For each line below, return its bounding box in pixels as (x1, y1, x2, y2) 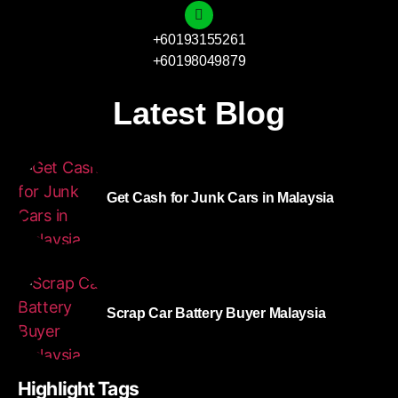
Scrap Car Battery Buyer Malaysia (107, 305, 326, 321)
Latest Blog (113, 95, 285, 131)
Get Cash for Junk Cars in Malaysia (107, 189, 334, 205)
